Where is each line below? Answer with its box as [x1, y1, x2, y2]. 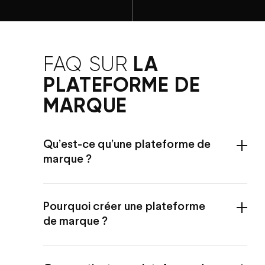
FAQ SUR [43, 53, 134, 76]
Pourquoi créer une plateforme [43, 201, 205, 213]
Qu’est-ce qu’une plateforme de [43, 139, 211, 151]
